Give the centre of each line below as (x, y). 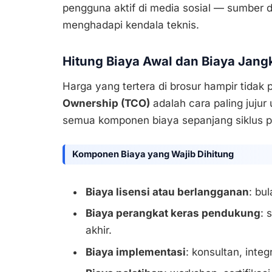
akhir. (99, 230)
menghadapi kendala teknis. (131, 25)
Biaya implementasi (136, 252)
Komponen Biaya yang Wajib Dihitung (153, 155)
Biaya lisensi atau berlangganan (167, 192)
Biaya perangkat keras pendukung (173, 213)
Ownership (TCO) (106, 104)
